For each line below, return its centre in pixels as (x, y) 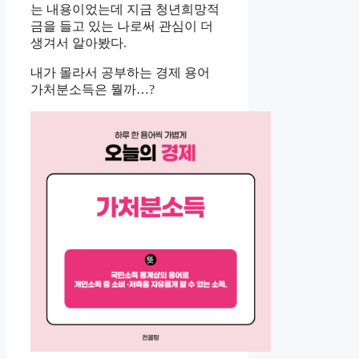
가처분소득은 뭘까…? (93, 90)
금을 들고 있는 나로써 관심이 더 (122, 26)
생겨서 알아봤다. (79, 43)
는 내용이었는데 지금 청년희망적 (125, 10)
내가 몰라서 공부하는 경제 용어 (120, 73)
